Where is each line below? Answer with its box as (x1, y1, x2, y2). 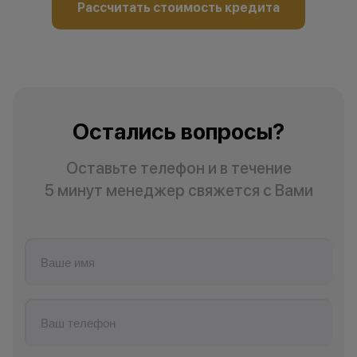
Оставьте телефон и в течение (65, 159, 292, 178)
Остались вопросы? (73, 118, 284, 145)
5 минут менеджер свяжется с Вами (44, 181, 313, 200)
